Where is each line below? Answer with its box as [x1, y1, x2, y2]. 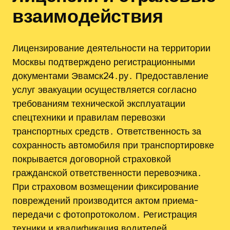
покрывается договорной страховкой [12, 152, 171, 164]
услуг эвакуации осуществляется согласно [12, 83, 197, 95]
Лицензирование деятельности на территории [12, 42, 210, 53]
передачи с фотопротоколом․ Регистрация [12, 208, 197, 220]
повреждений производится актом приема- [12, 194, 198, 206]
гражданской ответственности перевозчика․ [12, 166, 202, 178]
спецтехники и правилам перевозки [12, 111, 165, 123]
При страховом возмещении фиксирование [12, 180, 199, 192]
